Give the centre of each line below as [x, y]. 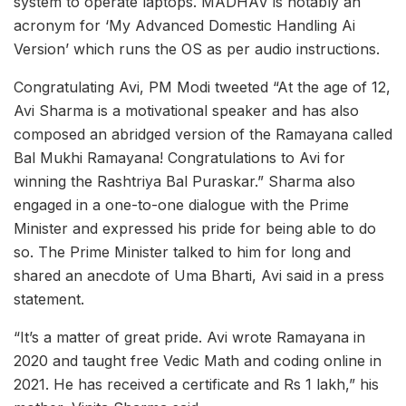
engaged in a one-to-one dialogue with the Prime [181, 204]
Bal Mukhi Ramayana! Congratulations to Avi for [179, 157]
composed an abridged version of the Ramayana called [203, 134]
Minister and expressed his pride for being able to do [195, 228]
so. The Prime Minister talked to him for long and [182, 251]
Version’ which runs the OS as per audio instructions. [197, 48]
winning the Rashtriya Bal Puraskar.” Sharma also [184, 181]
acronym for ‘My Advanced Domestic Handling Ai [184, 25]
